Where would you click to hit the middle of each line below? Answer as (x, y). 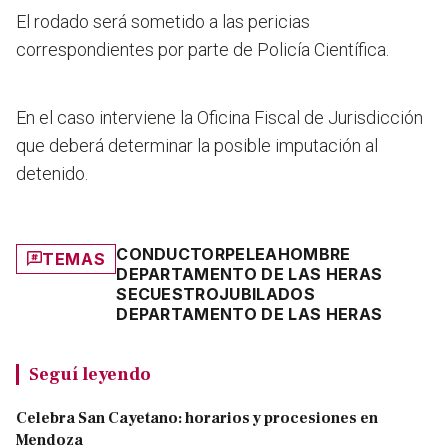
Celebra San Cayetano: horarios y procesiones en (197, 417)
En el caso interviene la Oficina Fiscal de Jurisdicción (219, 117)
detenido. (52, 173)
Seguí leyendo (90, 373)
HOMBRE (314, 253)
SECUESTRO (168, 293)
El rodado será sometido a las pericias (163, 21)
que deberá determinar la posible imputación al (197, 145)
